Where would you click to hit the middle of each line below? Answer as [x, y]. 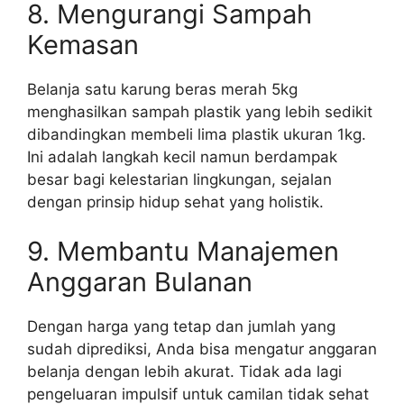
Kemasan [83, 44]
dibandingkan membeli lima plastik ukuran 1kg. [197, 134]
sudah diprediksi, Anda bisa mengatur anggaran [202, 349]
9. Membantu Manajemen [183, 252]
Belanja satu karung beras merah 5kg [162, 89]
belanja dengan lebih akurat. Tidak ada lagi [184, 372]
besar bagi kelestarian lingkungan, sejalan [179, 179]
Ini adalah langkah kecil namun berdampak [182, 156]
